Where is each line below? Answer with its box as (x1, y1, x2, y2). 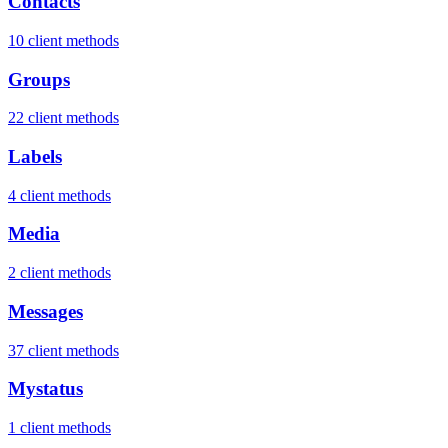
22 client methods (8, 109, 119, 127)
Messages (8, 300, 83, 322)
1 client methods (8, 419, 111, 437)
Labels (8, 146, 62, 168)
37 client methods (8, 341, 119, 359)
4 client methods (8, 186, 111, 204)
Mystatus (8, 378, 83, 400)
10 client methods (8, 31, 119, 49)
